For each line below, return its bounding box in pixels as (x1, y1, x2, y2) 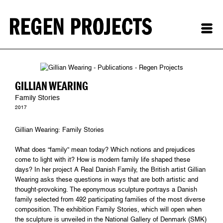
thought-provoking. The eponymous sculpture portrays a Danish (15, 186, 197, 193)
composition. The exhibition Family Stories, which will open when (15, 206, 202, 213)
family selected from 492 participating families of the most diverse (15, 196, 205, 203)
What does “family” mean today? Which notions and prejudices (15, 146, 195, 153)
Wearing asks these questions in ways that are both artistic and (15, 176, 198, 183)
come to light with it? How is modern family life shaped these (15, 156, 190, 163)
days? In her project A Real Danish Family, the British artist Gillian (15, 166, 206, 173)
